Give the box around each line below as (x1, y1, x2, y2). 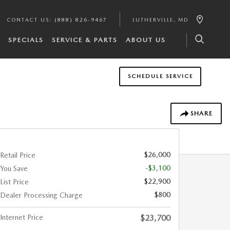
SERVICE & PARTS (52, 36, 118, 44)
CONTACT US (7, 16, 49, 23)
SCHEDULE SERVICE (127, 73, 193, 80)
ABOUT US (126, 36, 166, 44)
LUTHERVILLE (132, 16, 174, 23)
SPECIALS (8, 36, 44, 44)
